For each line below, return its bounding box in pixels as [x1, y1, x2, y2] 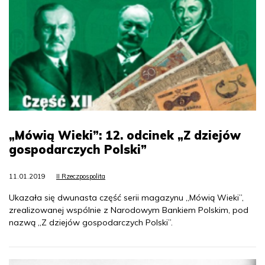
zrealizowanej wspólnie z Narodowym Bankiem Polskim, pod [9, 205, 248, 216]
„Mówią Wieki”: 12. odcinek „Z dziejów [9, 128, 241, 143]
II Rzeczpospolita [56, 172, 105, 181]
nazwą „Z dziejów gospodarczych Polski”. [9, 217, 175, 228]
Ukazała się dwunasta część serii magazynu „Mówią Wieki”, [9, 192, 244, 203]
